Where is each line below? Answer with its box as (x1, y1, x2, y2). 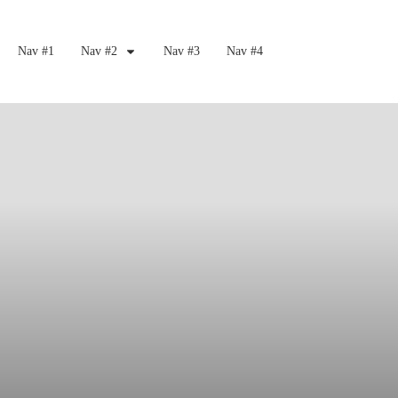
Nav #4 (226, 44, 263, 59)
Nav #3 (163, 44, 200, 59)
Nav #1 (17, 44, 54, 59)
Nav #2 (80, 44, 117, 59)
